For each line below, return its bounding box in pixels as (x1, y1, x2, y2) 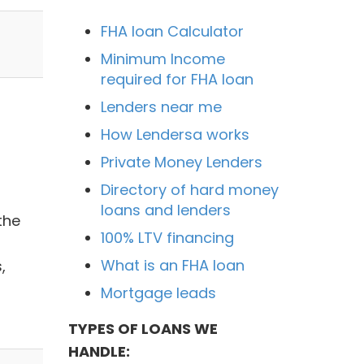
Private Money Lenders (100, 152, 262, 172)
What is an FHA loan (100, 255, 245, 275)
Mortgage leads (100, 283, 216, 303)
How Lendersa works (100, 124, 249, 145)
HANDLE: (67, 341, 130, 362)
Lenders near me (100, 97, 222, 117)
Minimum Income (100, 49, 225, 69)
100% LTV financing (100, 227, 234, 248)
